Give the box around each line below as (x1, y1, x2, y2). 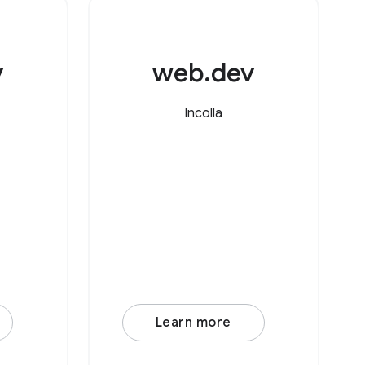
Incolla (184, 105, 223, 121)
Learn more (155, 314, 231, 331)
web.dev (152, 56, 255, 89)
